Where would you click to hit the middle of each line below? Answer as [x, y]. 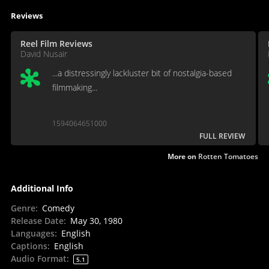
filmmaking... [74, 87]
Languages [32, 233]
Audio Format [38, 258]
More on [183, 156]
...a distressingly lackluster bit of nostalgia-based [142, 73]
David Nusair [44, 53]
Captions [29, 246]
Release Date [37, 220]
